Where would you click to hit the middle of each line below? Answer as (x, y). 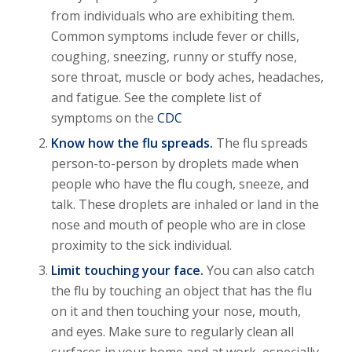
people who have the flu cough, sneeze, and (180, 184)
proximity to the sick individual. (141, 246)
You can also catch (258, 271)
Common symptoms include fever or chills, (175, 37)
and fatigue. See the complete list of (156, 98)
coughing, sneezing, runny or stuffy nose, (174, 57)
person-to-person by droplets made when (174, 164)
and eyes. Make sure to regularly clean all (172, 332)
